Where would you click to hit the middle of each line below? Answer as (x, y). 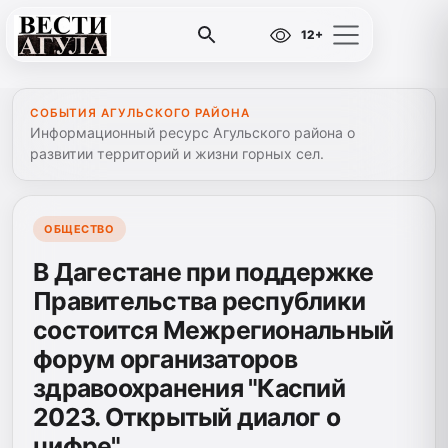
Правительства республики (199, 300)
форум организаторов (165, 358)
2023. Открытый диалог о (186, 416)
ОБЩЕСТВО (79, 229)
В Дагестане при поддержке (203, 271)
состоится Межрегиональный (213, 329)
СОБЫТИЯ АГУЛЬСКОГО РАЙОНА (139, 113)
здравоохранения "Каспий (189, 387)
